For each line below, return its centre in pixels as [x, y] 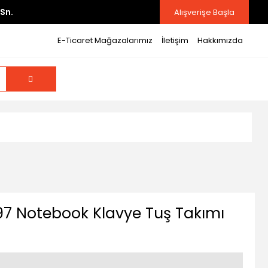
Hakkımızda [220, 40]
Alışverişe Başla [204, 12]
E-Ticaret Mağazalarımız [105, 40]
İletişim [175, 40]
